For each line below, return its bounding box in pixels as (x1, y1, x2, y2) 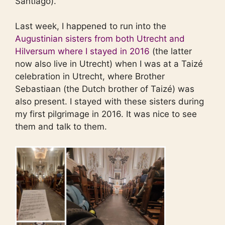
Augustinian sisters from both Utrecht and (15, 34, 185, 44)
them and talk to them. (15, 122, 107, 132)
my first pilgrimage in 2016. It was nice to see (15, 109, 197, 120)
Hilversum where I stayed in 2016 (15, 46, 150, 57)
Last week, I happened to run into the (15, 21, 166, 32)
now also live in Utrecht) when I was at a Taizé (15, 59, 203, 69)
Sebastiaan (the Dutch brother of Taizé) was (15, 84, 194, 94)
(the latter (150, 46, 192, 57)
